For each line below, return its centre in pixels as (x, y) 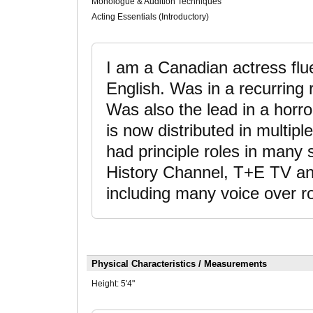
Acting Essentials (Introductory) (150, 17)
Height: (106, 283)
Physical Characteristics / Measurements (179, 263)
